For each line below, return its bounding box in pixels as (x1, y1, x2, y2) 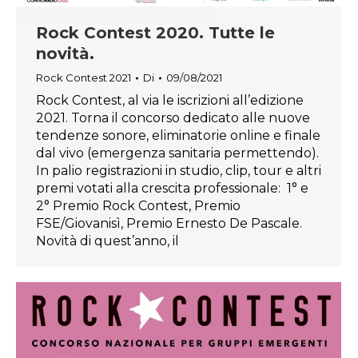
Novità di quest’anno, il (36, 233, 179, 249)
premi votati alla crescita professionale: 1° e (36, 181, 308, 197)
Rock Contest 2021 (36, 71, 131, 85)
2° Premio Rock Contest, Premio (36, 198, 241, 214)
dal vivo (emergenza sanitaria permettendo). (36, 145, 319, 161)
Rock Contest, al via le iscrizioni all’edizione (36, 93, 304, 109)
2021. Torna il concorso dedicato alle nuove (36, 110, 310, 126)
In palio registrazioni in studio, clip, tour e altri (36, 163, 321, 179)
